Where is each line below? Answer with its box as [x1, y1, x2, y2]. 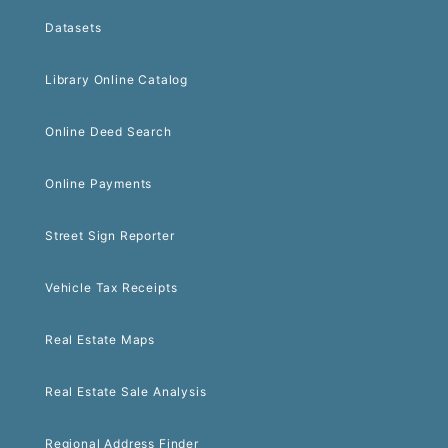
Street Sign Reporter [45, 227, 175, 243]
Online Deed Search [45, 123, 172, 139]
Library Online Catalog [45, 71, 188, 87]
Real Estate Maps [45, 331, 156, 347]
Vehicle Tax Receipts [45, 279, 178, 295]
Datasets [45, 19, 102, 35]
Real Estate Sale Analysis [45, 383, 207, 399]
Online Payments [45, 175, 153, 191]
